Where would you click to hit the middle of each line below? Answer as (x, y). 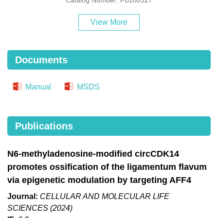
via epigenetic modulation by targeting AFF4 (99, 180)
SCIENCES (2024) (40, 208)
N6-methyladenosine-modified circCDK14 (93, 154)
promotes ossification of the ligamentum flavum (107, 167)
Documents (41, 60)
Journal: (23, 196)
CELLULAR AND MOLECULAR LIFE (105, 196)
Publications (44, 126)
